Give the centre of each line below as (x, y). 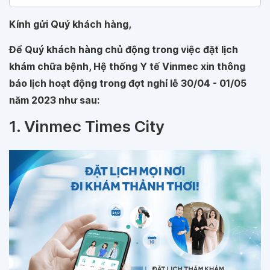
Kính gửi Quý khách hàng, (70, 24)
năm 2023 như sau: (54, 100)
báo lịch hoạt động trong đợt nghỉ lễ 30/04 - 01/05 (128, 83)
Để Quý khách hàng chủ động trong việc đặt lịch (124, 49)
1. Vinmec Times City (87, 126)
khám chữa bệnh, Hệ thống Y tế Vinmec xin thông (127, 66)
